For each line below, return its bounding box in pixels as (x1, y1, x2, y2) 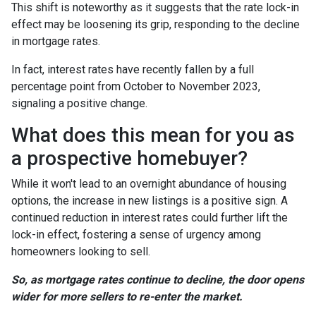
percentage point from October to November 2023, (11, 80, 260, 94)
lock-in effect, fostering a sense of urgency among (11, 228, 261, 242)
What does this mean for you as (11, 123, 295, 147)
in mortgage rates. (11, 35, 103, 49)
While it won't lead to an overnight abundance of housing (11, 177, 286, 191)
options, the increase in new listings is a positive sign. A (11, 194, 288, 208)
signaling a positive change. (11, 97, 147, 111)
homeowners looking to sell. (11, 245, 150, 259)
